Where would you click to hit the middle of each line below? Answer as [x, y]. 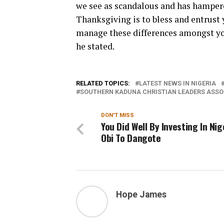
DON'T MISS [117, 115]
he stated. [95, 46]
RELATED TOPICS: [103, 83]
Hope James [141, 194]
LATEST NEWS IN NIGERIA [177, 83]
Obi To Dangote [131, 137]
